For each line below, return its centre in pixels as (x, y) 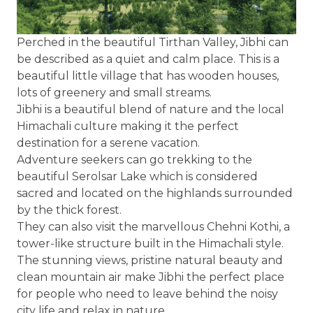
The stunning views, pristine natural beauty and (150, 260)
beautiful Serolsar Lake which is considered (137, 176)
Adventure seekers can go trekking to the (134, 160)
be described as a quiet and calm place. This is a (148, 59)
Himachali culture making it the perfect (128, 126)
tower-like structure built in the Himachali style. (150, 243)
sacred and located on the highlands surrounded (155, 193)
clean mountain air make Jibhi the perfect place (151, 277)
